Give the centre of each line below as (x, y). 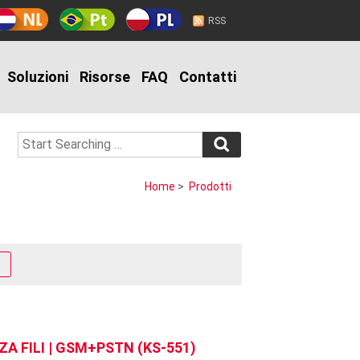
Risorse (105, 77)
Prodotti (210, 186)
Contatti (208, 77)
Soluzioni (38, 77)
